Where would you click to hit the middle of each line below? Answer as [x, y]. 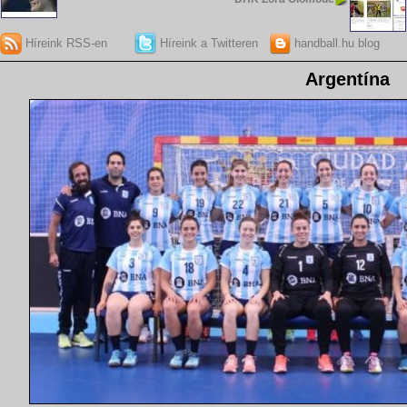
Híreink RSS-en [65, 43]
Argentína [347, 79]
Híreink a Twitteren [207, 43]
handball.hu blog [335, 43]
